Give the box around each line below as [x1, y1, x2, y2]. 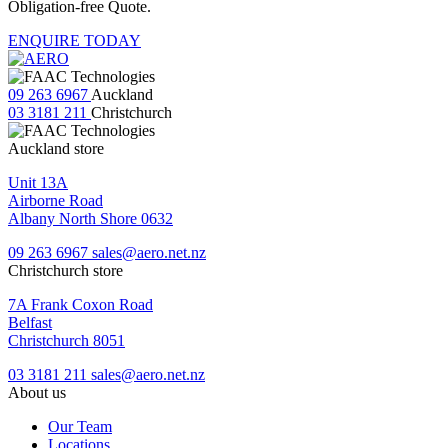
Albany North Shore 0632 [8, 209, 173, 227]
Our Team [48, 417, 112, 435]
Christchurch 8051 [8, 331, 125, 349]
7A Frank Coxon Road [8, 295, 153, 313]
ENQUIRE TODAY [8, 31, 141, 49]
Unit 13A [8, 173, 68, 191]
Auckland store [8, 139, 104, 157]
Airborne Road [8, 191, 103, 209]
